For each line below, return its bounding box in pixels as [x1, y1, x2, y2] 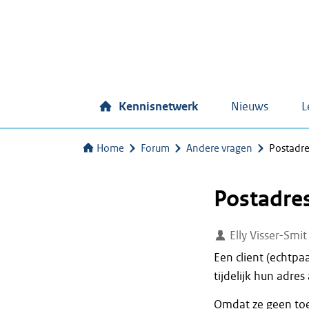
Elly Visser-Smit [227, 228, 308, 243]
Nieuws [231, 99, 268, 114]
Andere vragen [186, 142, 252, 154]
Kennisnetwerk [119, 99, 198, 114]
